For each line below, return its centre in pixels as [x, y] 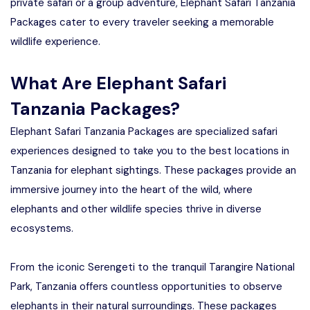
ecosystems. [42, 228]
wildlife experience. [55, 42]
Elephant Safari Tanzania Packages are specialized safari [144, 131]
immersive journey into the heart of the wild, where [131, 190]
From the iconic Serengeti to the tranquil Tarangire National [153, 267]
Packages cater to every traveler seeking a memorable [142, 22]
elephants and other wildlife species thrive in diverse [136, 209]
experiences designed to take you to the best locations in [150, 151]
